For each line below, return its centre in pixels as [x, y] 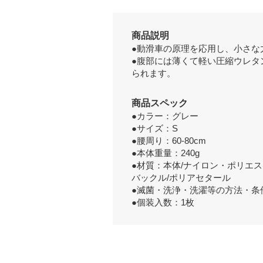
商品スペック [160, 103]
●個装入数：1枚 [163, 202]
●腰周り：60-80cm [169, 141]
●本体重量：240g [166, 153]
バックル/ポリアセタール [181, 178]
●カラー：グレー [165, 116]
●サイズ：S [155, 128]
